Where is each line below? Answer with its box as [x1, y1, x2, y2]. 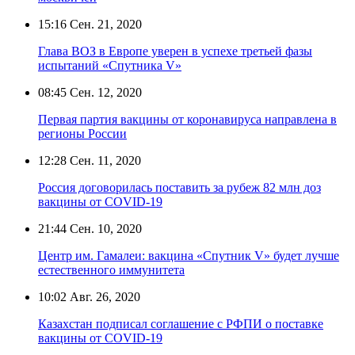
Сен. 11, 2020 [67, 153, 141, 167]
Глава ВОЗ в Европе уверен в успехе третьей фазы [38, 44, 312, 58]
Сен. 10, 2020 [67, 221, 142, 235]
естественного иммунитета [38, 262, 185, 277]
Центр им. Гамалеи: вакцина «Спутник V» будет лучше [38, 248, 339, 262]
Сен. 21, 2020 [67, 17, 142, 31]
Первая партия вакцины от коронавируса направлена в [38, 112, 337, 126]
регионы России [38, 126, 127, 140]
